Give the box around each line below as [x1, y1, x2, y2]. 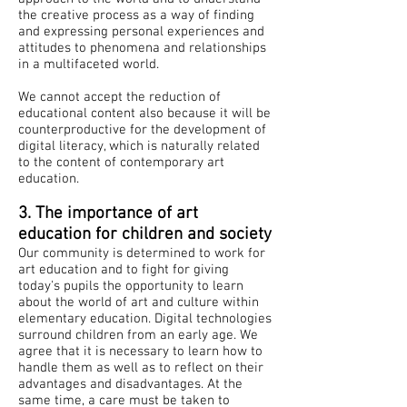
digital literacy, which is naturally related [18, 138, 260, 154]
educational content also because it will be [18, 105, 271, 122]
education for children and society [18, 224, 272, 245]
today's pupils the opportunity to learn [18, 278, 243, 294]
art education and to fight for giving [18, 262, 229, 278]
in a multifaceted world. [18, 56, 159, 73]
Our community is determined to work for [18, 245, 265, 262]
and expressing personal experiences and [18, 24, 264, 40]
